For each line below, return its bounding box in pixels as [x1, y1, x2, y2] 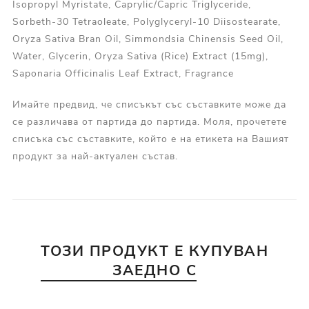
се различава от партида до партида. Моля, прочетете [12, 115, 287, 129]
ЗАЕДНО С [112, 261, 197, 281]
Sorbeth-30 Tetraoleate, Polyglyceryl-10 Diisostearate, [12, 15, 281, 29]
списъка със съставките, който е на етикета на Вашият [12, 132, 289, 146]
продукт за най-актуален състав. [12, 150, 178, 163]
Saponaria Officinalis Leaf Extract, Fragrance [12, 67, 234, 81]
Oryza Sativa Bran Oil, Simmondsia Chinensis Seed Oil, [12, 32, 283, 46]
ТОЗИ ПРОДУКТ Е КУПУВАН [41, 241, 268, 261]
